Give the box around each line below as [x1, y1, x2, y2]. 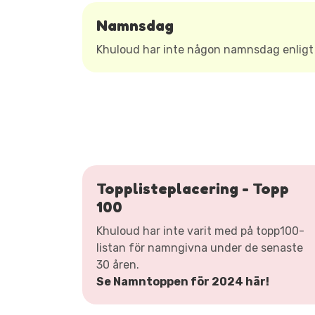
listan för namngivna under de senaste [96, 241, 303, 255]
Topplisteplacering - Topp [96, 179, 289, 198]
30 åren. [96, 258, 139, 271]
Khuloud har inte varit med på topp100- [96, 224, 304, 238]
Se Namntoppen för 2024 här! [96, 275, 269, 288]
